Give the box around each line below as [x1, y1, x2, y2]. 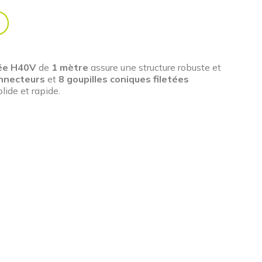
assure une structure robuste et [88, 61, 221, 73]
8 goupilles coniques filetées [58, 73, 189, 85]
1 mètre [51, 61, 88, 73]
